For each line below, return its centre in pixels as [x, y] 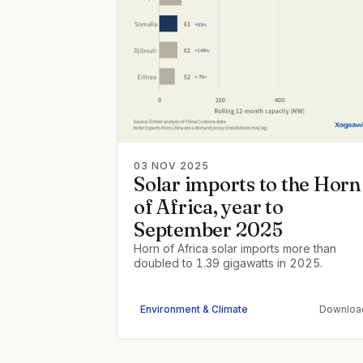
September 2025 [208, 229]
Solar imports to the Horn [247, 184]
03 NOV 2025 [171, 165]
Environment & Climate [194, 310]
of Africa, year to [209, 207]
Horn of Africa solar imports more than [235, 248]
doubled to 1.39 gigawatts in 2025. [228, 263]
